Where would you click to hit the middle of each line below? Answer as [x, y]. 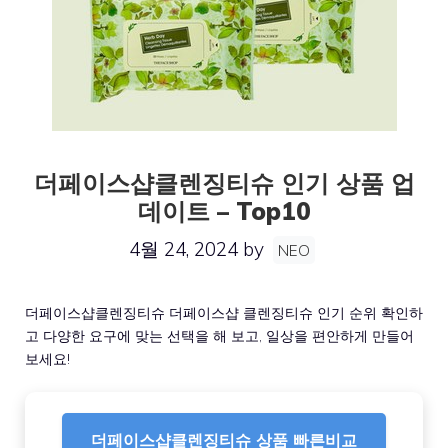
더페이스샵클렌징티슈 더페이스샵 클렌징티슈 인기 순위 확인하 [224, 312]
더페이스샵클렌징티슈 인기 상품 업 [224, 183]
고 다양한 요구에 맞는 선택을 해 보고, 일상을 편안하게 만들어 [219, 335]
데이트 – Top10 [224, 211]
